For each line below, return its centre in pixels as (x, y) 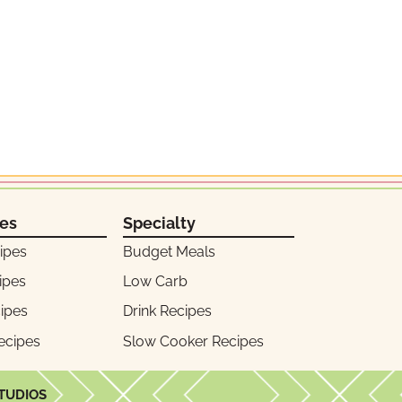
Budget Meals (169, 252)
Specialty (159, 223)
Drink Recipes (167, 311)
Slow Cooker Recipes (193, 341)
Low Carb (155, 282)
